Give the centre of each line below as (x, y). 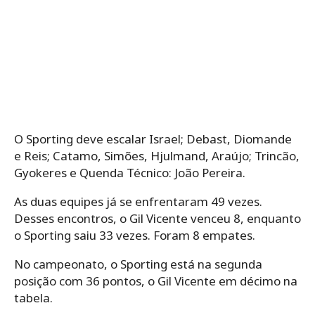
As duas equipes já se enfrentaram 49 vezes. (138, 201)
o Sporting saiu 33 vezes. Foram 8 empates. (135, 235)
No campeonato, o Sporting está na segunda (138, 264)
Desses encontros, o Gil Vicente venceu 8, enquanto (157, 218)
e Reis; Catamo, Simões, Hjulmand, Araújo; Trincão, (157, 155)
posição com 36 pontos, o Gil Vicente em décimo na (156, 281)
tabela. (33, 297)
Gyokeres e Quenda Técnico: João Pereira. (130, 172)
